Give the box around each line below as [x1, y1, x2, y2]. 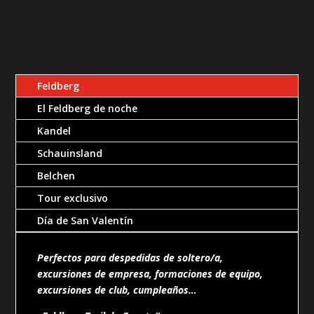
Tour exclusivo [37, 191, 109, 205]
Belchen [37, 168, 76, 182]
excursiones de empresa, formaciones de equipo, [37, 266, 264, 280]
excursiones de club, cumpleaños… [37, 282, 198, 296]
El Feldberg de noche [37, 101, 138, 115]
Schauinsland [37, 146, 103, 160]
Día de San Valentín [37, 213, 134, 227]
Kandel [37, 123, 71, 137]
